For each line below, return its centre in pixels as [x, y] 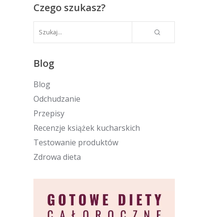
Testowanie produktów [76, 142]
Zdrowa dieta [57, 157]
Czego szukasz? [69, 8]
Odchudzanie [57, 99]
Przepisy [49, 113]
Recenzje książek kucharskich [86, 128]
